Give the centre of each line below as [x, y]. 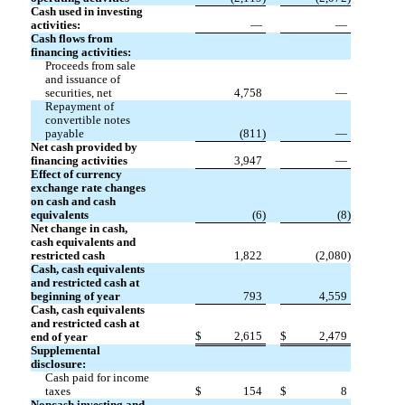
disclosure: [58, 365]
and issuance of [82, 80]
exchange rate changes [88, 188]
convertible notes [87, 121]
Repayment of [79, 107]
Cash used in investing [86, 12]
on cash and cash [73, 202]
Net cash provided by [84, 148]
